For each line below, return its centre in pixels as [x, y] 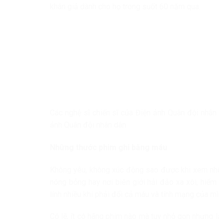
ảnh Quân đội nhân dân [88, 125]
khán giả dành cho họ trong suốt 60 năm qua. [125, 7]
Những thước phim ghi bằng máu [109, 147]
